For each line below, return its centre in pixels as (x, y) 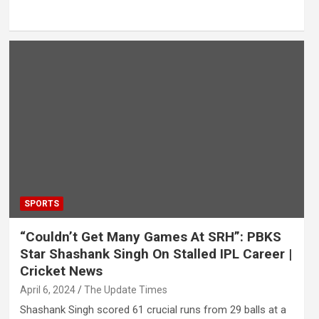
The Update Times (125, 289)
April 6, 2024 (47, 289)
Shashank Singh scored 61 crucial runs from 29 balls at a (153, 309)
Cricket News (61, 271)
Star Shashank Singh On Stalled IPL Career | (156, 253)
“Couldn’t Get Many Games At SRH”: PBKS (150, 236)
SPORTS (41, 203)
